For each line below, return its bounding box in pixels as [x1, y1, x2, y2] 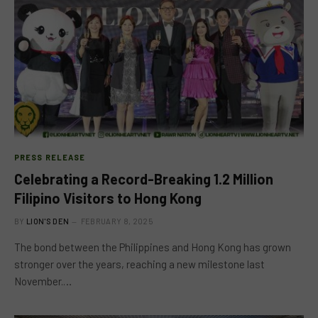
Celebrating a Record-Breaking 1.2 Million [14, 170, 273, 187]
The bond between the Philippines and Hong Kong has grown [14, 241, 291, 253]
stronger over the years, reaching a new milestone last [14, 258, 265, 270]
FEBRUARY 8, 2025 [80, 216, 153, 226]
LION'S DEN [26, 216, 70, 226]
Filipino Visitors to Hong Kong [14, 190, 202, 207]
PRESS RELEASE [14, 153, 86, 162]
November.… [14, 275, 72, 287]
